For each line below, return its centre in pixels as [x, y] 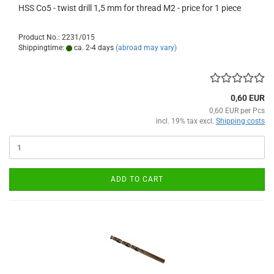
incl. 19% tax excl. [186, 121]
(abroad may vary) [146, 48]
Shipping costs [240, 121]
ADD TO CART [137, 180]
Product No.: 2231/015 [57, 38]
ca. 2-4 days [93, 48]
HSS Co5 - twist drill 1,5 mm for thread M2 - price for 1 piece [130, 8]
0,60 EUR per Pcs [237, 111]
